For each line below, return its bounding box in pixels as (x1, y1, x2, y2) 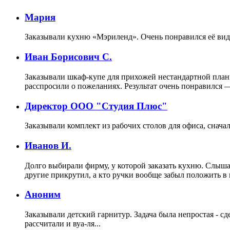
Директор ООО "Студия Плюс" (25, 100, 167, 111)
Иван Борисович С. (25, 51, 112, 63)
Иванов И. (25, 140, 71, 151)
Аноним (25, 189, 61, 200)
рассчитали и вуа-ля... (25, 219, 101, 228)
